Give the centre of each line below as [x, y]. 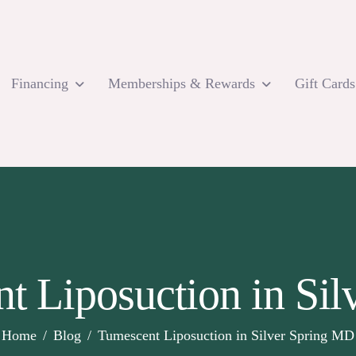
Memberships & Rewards [182, 83]
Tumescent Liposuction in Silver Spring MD [226, 335]
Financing [40, 83]
